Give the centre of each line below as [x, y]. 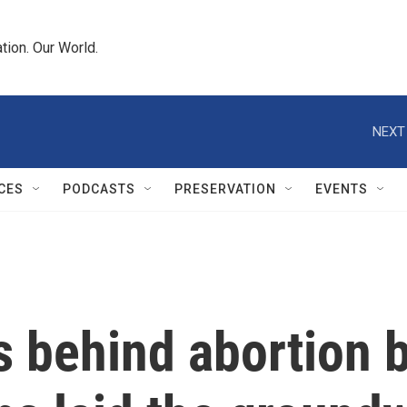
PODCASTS [99, 189]
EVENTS [342, 189]
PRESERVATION [225, 189]
